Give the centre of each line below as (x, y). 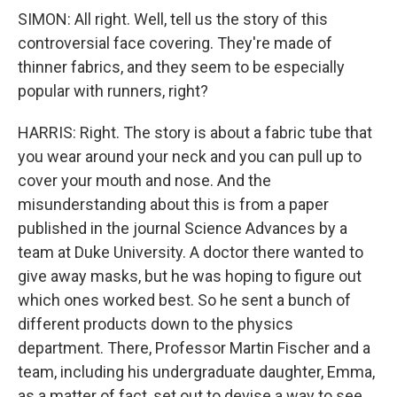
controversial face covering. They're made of (175, 43)
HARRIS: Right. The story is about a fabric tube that (195, 132)
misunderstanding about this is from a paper (173, 204)
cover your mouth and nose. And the (144, 180)
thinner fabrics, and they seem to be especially (181, 67)
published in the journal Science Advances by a (183, 228)
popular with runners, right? (113, 91)
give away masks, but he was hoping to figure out (190, 276)
